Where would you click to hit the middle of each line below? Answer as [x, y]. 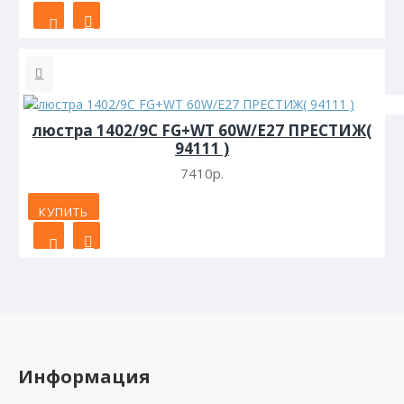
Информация [84, 377]
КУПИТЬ [64, 212]
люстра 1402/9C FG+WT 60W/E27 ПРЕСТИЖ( [202, 131]
